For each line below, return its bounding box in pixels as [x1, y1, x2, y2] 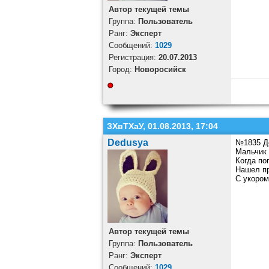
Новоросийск [134, 65, 186, 74]
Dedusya [107, 138, 148, 148]
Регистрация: [108, 53, 159, 62]
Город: [108, 65, 134, 74]
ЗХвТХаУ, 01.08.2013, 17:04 [107, 121, 218, 131]
